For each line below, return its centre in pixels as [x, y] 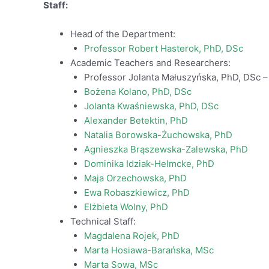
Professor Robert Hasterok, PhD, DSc [163, 49]
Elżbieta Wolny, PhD [126, 207]
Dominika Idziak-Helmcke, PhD [149, 164]
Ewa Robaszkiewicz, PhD [137, 193]
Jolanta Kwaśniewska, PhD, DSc [151, 106]
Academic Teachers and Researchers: [150, 63]
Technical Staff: [103, 222]
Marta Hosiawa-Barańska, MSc [149, 250]
